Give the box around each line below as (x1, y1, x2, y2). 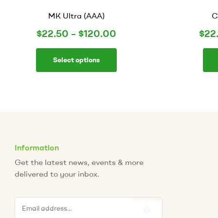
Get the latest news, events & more (15, 157, 144, 167)
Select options (53, 55, 100, 64)
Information (15, 142, 59, 152)
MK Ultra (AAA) (48, 10, 105, 20)
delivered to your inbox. (15, 168, 99, 179)
